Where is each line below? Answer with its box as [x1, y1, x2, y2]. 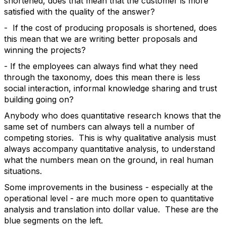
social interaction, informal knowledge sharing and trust [4, 83, 217, 93]
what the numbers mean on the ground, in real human [4, 155, 213, 165]
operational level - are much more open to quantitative [4, 193, 214, 203]
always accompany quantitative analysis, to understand [4, 144, 215, 154]
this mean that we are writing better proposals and [4, 34, 197, 44]
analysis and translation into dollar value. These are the [4, 204, 218, 214]
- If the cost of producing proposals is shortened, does [4, 23, 217, 33]
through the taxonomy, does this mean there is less [4, 72, 200, 82]
